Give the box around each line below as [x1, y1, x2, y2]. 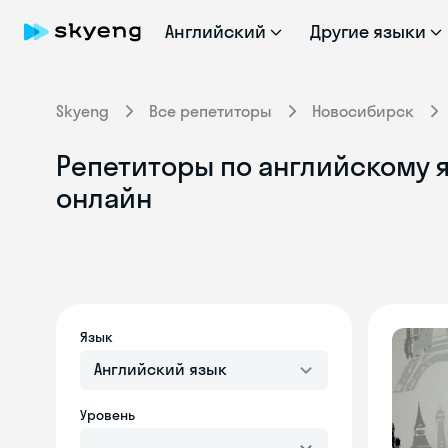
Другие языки [309, 20, 427, 43]
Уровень [80, 406, 135, 424]
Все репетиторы [149, 101, 272, 121]
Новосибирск [312, 101, 414, 121]
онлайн [56, 180, 152, 215]
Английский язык [94, 359, 227, 379]
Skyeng [56, 101, 109, 121]
